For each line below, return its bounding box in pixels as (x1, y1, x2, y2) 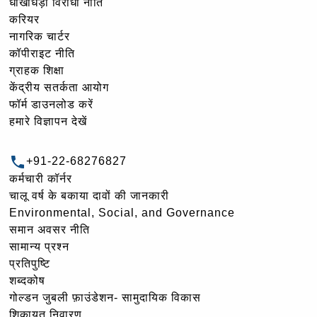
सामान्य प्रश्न (9, 241, 69, 253)
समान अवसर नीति (9, 224, 90, 236)
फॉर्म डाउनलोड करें (9, 98, 93, 111)
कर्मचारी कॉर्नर (9, 173, 72, 185)
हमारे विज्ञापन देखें (9, 115, 87, 128)
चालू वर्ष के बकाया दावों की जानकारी (9, 190, 169, 202)
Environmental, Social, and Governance (9, 207, 235, 219)
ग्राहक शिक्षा (9, 64, 64, 77)
